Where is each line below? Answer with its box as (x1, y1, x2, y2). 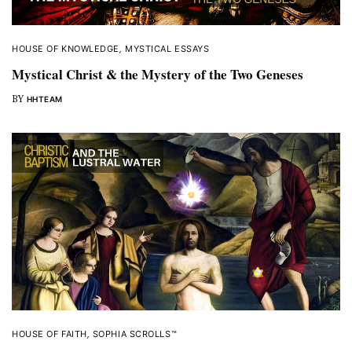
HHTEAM (26, 93, 63, 104)
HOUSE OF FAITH (12, 328, 87, 339)
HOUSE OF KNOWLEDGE (12, 42, 119, 54)
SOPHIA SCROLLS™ (92, 328, 178, 339)
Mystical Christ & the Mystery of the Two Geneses (12, 64, 303, 84)
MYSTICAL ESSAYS (125, 42, 210, 54)
